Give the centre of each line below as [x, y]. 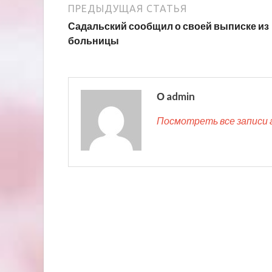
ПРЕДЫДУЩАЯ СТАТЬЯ [127, 8]
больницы [93, 40]
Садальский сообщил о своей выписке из [168, 25]
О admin [176, 96]
